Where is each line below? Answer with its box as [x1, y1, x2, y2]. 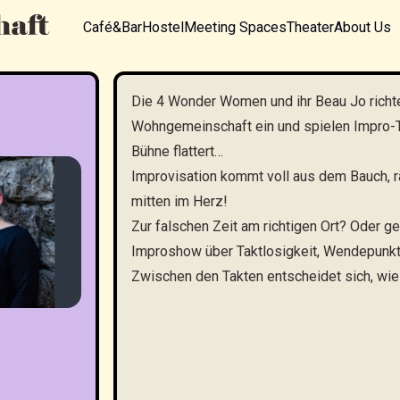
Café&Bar [83, 19, 142, 36]
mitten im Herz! [130, 193, 228, 210]
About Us [334, 19, 391, 36]
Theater [287, 19, 334, 36]
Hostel [142, 19, 184, 36]
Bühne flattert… [130, 143, 223, 160]
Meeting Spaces [184, 19, 287, 36]
